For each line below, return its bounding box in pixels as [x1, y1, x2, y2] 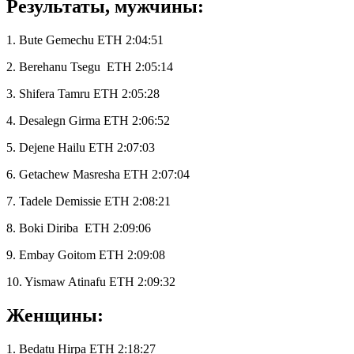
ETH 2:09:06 [85, 221, 151, 235]
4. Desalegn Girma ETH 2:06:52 [6, 114, 170, 128]
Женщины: [6, 305, 104, 326]
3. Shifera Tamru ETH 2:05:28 [6, 87, 160, 101]
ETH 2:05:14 [107, 60, 173, 74]
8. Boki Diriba [6, 221, 78, 235]
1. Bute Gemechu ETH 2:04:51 [6, 33, 164, 47]
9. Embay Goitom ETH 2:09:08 [6, 248, 165, 262]
